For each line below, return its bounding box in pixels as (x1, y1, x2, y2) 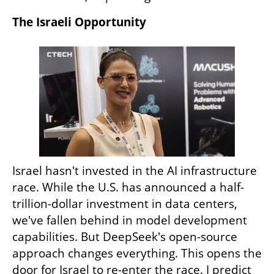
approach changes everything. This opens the (12, 245, 262, 261)
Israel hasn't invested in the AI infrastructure (12, 162, 257, 179)
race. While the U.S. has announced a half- (12, 179, 244, 195)
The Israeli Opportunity (12, 13, 146, 30)
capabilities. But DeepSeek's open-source (12, 228, 237, 245)
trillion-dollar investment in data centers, (12, 195, 237, 212)
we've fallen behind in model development (12, 212, 247, 228)
